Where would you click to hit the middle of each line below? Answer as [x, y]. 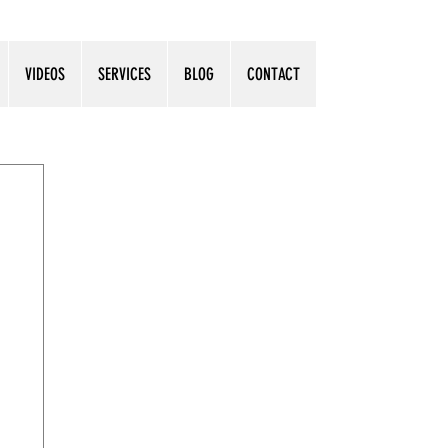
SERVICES [124, 74]
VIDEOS [45, 74]
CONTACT [273, 74]
